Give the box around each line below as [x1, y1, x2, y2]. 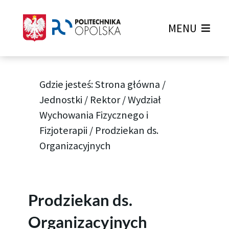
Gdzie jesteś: [39, 78, 96, 91]
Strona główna [95, 78, 161, 91]
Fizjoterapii [39, 124, 88, 138]
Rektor [90, 93, 121, 107]
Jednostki [39, 93, 83, 107]
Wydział [128, 93, 162, 107]
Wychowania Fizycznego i [39, 108, 149, 122]
